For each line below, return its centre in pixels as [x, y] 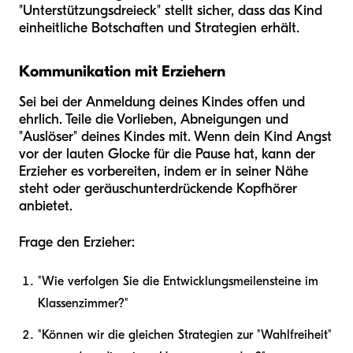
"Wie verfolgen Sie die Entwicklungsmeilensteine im [178, 281]
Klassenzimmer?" [83, 303]
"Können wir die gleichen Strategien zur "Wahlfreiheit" [185, 334]
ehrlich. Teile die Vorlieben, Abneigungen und [154, 119]
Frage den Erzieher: [77, 242]
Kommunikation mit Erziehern [122, 71]
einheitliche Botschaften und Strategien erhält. [159, 28]
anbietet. [46, 206]
